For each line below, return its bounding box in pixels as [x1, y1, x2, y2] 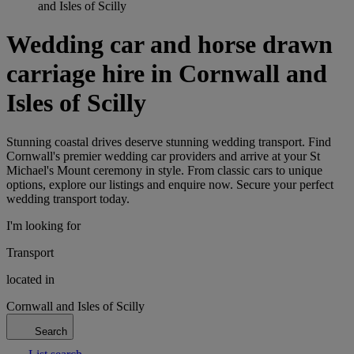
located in [6, 272, 55, 286]
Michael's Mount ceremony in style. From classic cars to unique [6, 163, 322, 177]
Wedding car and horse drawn [6, 30, 333, 59]
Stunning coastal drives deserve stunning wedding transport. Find [6, 134, 331, 149]
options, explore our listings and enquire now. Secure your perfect [6, 177, 333, 191]
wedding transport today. [6, 191, 130, 205]
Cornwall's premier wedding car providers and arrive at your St [6, 149, 320, 163]
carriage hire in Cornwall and [6, 59, 327, 88]
